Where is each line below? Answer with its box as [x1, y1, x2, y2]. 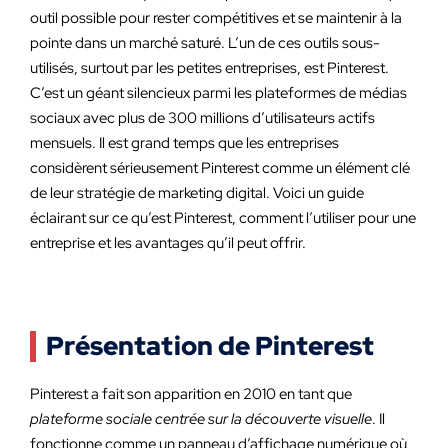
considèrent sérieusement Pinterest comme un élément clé [30, 158, 410, 178]
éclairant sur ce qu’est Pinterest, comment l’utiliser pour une [30, 208, 416, 228]
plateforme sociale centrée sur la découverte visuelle [30, 409, 372, 429]
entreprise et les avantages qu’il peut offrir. [30, 233, 306, 253]
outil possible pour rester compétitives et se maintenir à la [30, 8, 402, 28]
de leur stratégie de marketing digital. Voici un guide [30, 183, 364, 203]
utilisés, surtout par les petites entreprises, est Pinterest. [30, 58, 389, 78]
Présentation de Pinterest [46, 329, 374, 363]
